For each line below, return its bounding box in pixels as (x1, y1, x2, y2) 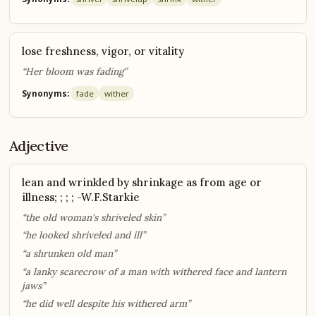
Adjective (9, 136, 68, 154)
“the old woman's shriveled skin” (21, 210, 165, 224)
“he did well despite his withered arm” (21, 297, 190, 310)
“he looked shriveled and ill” (21, 229, 145, 242)
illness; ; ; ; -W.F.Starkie (21, 190, 140, 204)
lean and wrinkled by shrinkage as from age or (21, 175, 262, 189)
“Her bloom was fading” (21, 64, 127, 78)
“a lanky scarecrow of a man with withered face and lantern (21, 265, 286, 278)
